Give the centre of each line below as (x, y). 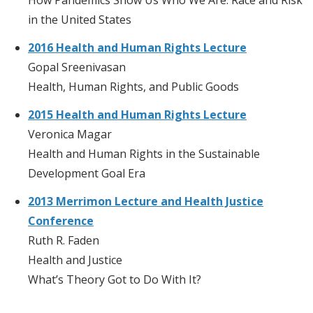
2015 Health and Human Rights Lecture (137, 114)
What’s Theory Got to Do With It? (115, 279)
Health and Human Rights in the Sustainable (144, 153)
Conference (61, 220)
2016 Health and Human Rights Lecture (137, 47)
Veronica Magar (70, 134)
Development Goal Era (87, 173)
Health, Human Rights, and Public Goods (133, 86)
